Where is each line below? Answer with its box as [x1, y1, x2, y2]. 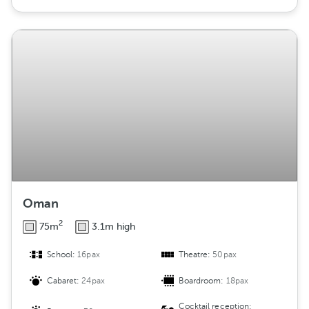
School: [47, 250, 78, 260]
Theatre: [179, 250, 213, 260]
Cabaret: [47, 276, 82, 286]
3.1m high [92, 221, 135, 232]
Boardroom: [179, 276, 226, 286]
